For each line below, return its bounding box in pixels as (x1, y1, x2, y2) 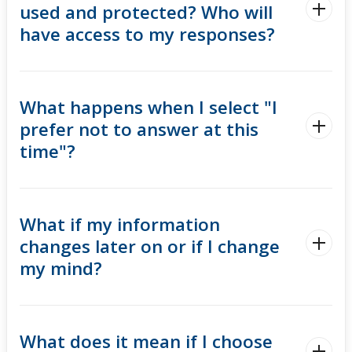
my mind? (20, 256, 102, 281)
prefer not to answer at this (20, 117, 258, 142)
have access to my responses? (20, 22, 275, 47)
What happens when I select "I (20, 95, 277, 120)
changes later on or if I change (20, 234, 280, 259)
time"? (20, 139, 75, 164)
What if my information (20, 212, 220, 237)
